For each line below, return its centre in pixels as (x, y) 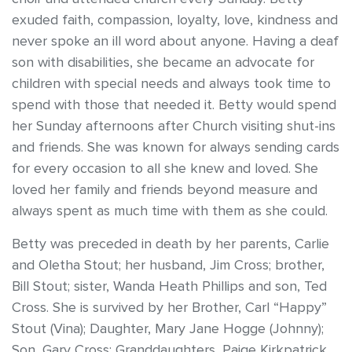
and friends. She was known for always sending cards (176, 148)
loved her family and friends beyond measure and (165, 190)
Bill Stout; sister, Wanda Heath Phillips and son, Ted (169, 287)
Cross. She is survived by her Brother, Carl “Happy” (169, 308)
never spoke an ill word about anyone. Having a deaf (175, 42)
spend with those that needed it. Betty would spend (174, 105)
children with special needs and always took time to (171, 84)
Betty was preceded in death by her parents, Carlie (170, 244)
